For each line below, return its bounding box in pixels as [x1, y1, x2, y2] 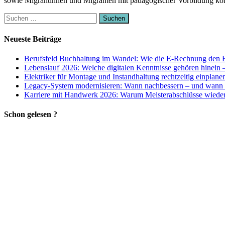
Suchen [4, 13, 27, 22]
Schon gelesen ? [4, 110, 57, 119]
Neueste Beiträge [4, 34, 61, 43]
